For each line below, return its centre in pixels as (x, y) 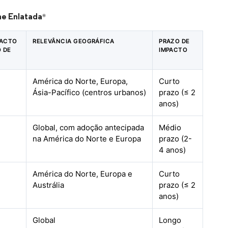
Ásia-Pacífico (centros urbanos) (90, 92)
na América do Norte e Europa (87, 139)
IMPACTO (173, 50)
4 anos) (173, 150)
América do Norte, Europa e (83, 174)
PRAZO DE (174, 41)
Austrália (49, 185)
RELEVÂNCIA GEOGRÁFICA (74, 41)
